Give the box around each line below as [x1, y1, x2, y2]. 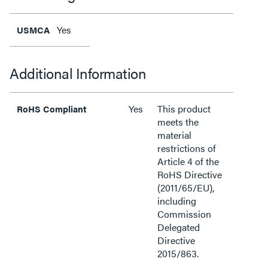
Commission [157, 207, 211, 221]
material [157, 128, 191, 142]
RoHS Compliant [17, 102, 86, 115]
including [157, 194, 196, 208]
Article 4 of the [157, 154, 219, 168]
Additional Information [10, 63, 146, 83]
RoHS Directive [157, 167, 222, 181]
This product [157, 102, 211, 115]
